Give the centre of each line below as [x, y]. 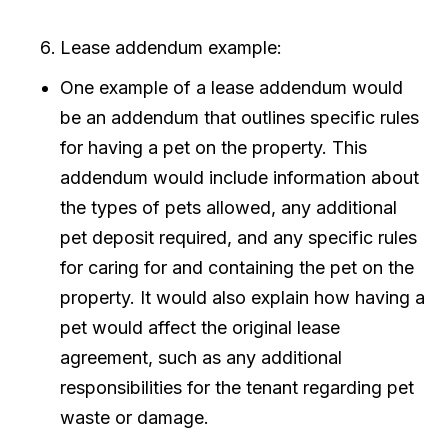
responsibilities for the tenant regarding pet [237, 387]
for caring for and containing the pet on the [237, 267]
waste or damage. [134, 417]
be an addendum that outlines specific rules [239, 117]
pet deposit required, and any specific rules [238, 237]
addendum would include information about [239, 177]
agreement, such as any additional [201, 357]
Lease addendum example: [171, 47]
